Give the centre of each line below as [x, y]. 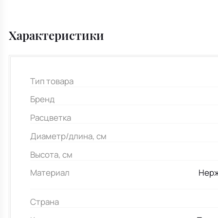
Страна [45, 202]
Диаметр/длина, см [69, 136]
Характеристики [56, 35]
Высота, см [52, 154]
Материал [50, 173]
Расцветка [51, 118]
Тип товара [52, 81]
